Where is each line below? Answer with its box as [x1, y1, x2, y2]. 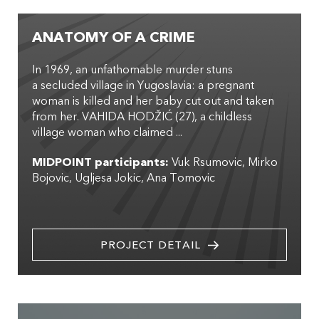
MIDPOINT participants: [32, 155, 169, 171]
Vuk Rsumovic [172, 155, 242, 171]
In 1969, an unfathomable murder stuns [32, 62, 233, 78]
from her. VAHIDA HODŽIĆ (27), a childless [32, 109, 252, 125]
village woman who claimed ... [32, 125, 182, 141]
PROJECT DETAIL [100, 238, 201, 253]
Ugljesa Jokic [75, 170, 141, 187]
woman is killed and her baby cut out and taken [32, 93, 274, 110]
